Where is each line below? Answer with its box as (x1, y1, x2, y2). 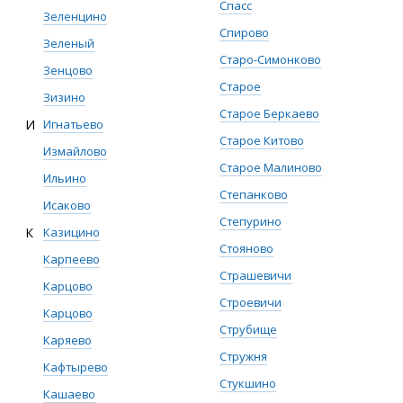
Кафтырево (43, 359, 108, 375)
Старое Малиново (219, 159, 322, 175)
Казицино (43, 224, 100, 240)
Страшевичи (219, 267, 291, 283)
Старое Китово (219, 132, 304, 148)
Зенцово (43, 62, 93, 78)
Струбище (219, 321, 277, 337)
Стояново (219, 240, 273, 256)
